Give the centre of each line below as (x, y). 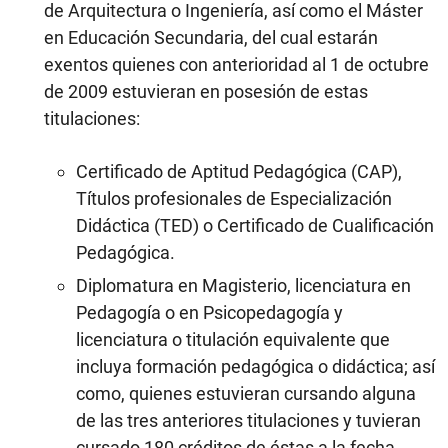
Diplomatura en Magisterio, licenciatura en (243, 286)
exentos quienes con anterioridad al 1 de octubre (236, 65)
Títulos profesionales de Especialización (234, 199)
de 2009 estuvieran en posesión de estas (206, 92)
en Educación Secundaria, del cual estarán (211, 38)
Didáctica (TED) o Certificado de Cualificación (255, 226)
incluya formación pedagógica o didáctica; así (255, 367)
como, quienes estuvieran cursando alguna (246, 394)
